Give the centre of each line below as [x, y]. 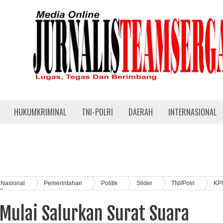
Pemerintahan [64, 183]
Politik [110, 183]
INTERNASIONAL [192, 112]
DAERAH [141, 112]
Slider [145, 183]
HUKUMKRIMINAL [40, 112]
